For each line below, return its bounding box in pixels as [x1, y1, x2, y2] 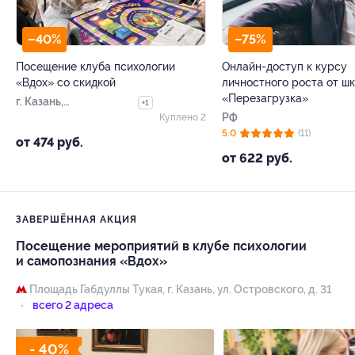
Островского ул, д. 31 [16, 111, 128, 124]
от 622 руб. [222, 151, 292, 166]
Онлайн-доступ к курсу [222, 60, 347, 74]
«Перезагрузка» [222, 92, 308, 105]
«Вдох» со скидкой [16, 76, 116, 90]
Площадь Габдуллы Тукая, [27, 283, 167, 296]
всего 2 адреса [29, 299, 113, 312]
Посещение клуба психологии [16, 60, 175, 74]
